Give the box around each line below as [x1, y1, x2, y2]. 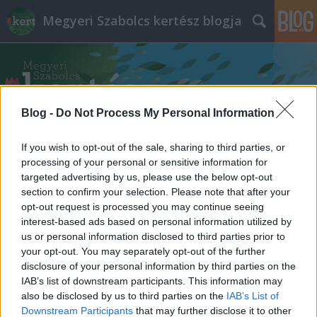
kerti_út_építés [65, 146, 151, 163]
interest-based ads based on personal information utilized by [21, 215, 292, 227]
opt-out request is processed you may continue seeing [21, 200, 264, 212]
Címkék [11, 146, 52, 163]
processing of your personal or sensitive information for [21, 156, 267, 168]
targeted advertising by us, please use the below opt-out [21, 171, 272, 183]
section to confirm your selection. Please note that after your [21, 185, 290, 197]
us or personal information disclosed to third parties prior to [21, 230, 285, 242]
